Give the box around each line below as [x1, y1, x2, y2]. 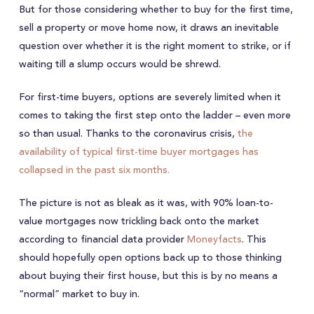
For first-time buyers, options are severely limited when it [18, 90, 281, 105]
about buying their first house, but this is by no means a [18, 268, 278, 284]
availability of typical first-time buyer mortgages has [18, 144, 259, 160]
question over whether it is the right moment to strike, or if [18, 39, 291, 54]
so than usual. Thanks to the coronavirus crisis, [18, 126, 238, 142]
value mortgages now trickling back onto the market [18, 214, 259, 229]
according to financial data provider [18, 232, 187, 247]
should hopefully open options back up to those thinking [18, 250, 282, 266]
